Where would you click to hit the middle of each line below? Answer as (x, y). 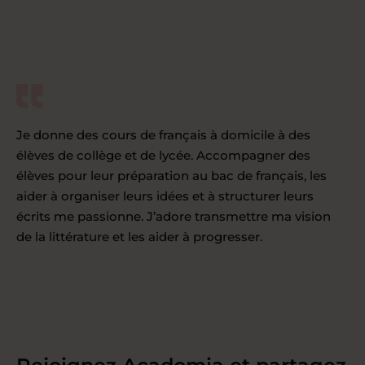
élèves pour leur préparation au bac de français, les (172, 175)
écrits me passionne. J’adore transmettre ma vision (174, 216)
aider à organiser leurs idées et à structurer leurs (165, 196)
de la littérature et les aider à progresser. (139, 236)
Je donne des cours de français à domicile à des (163, 134)
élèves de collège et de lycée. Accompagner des (163, 155)
